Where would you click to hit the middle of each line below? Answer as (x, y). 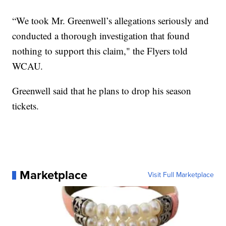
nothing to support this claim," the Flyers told (100, 51)
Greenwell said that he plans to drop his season (102, 91)
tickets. (26, 106)
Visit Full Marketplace (181, 175)
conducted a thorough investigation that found (101, 36)
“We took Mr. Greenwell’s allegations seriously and (111, 21)
